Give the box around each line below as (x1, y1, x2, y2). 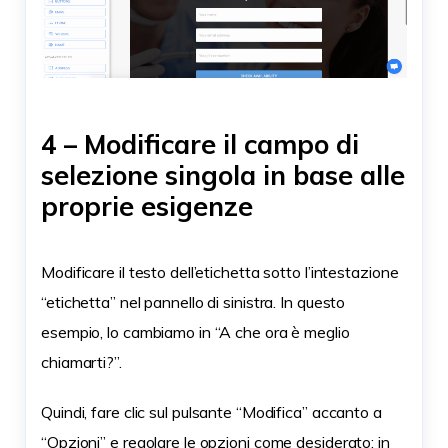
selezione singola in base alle (41, 158, 405, 193)
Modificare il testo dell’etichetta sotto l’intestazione (41, 262, 399, 283)
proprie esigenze (41, 189, 253, 224)
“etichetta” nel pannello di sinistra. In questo (41, 292, 346, 313)
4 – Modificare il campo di (41, 127, 359, 162)
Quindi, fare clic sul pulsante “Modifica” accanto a (41, 402, 382, 423)
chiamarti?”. (41, 352, 122, 373)
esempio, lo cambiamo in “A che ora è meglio (41, 322, 350, 343)
